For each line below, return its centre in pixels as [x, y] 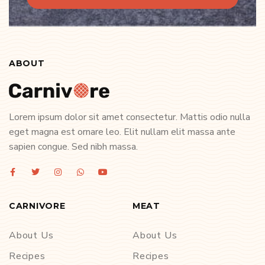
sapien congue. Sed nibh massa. [73, 147]
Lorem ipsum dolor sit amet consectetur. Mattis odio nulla [130, 117]
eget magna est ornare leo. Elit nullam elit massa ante [122, 132]
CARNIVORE [37, 206]
